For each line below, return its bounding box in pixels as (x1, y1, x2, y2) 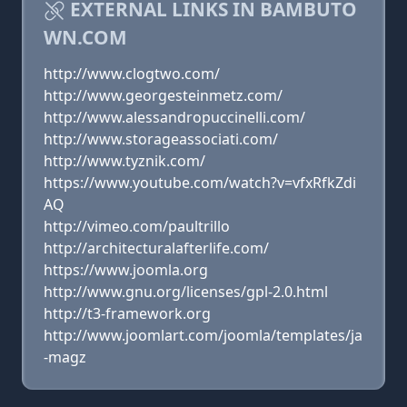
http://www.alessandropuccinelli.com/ (44, 107, 305, 127)
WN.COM (44, 25, 127, 50)
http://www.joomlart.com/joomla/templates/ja (44, 325, 362, 345)
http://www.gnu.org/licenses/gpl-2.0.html (44, 282, 328, 302)
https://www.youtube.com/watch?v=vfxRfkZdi (44, 173, 356, 193)
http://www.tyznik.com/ (44, 151, 205, 171)
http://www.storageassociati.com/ (44, 129, 278, 149)
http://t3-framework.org (44, 303, 211, 323)
